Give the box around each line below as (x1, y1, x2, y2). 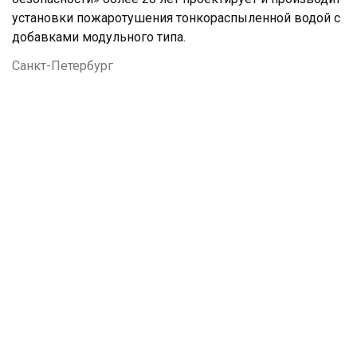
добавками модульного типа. (12, 29, 186, 45)
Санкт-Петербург (12, 58, 113, 73)
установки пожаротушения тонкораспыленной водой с (12, 10, 340, 25)
